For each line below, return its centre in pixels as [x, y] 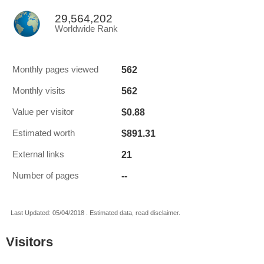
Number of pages [46, 176]
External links [38, 154]
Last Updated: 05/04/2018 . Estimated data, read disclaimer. [95, 213]
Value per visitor [43, 112]
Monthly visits [39, 91]
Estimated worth [44, 133]
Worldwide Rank [86, 29]
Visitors [29, 242]
